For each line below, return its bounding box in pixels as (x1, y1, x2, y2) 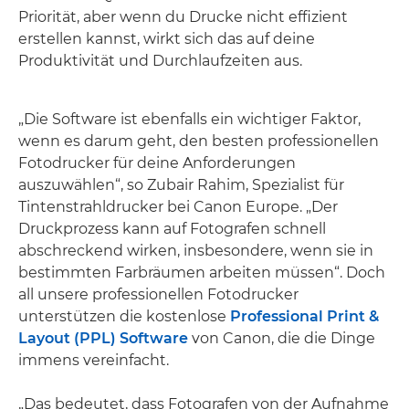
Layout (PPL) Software (18, 330, 188, 347)
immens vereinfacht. (18, 351, 169, 369)
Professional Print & (230, 308, 379, 325)
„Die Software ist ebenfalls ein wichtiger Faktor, (18, 110, 361, 128)
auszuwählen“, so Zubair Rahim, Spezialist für (18, 176, 344, 194)
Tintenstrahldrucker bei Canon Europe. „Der (18, 198, 338, 215)
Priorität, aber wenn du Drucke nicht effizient (18, 8, 348, 26)
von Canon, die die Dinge (188, 330, 375, 347)
